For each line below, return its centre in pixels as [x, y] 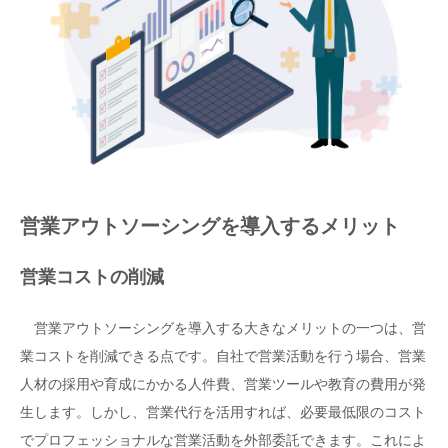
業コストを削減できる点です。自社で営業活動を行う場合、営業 [223, 355]
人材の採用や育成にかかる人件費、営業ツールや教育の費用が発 [223, 383]
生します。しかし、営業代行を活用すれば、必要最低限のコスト [223, 411]
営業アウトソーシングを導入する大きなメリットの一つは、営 [223, 327]
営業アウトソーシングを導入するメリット [210, 226]
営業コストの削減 [92, 276]
